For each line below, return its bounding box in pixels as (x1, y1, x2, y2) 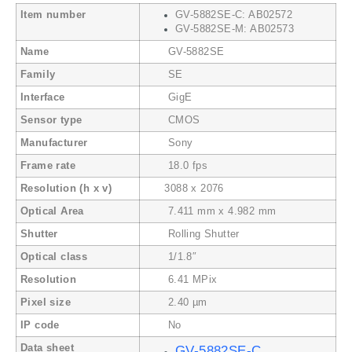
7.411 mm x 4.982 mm (144, 206, 277, 218)
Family (20, 69, 56, 81)
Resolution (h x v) (20, 183, 112, 195)
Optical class (20, 251, 88, 263)
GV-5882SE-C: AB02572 (175, 9, 292, 21)
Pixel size (20, 297, 71, 309)
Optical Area (20, 206, 84, 218)
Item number (20, 9, 86, 21)
